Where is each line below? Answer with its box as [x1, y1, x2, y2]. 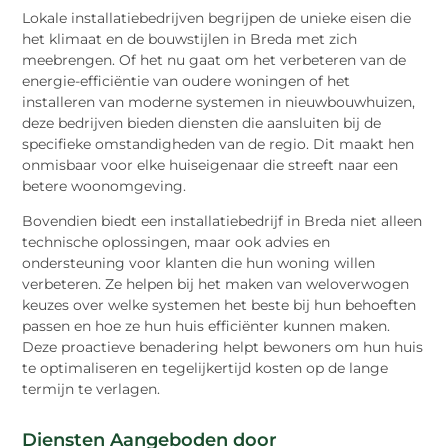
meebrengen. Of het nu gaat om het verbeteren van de [22, 50, 407, 69]
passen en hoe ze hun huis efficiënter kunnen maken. [22, 316, 391, 335]
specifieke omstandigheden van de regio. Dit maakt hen [22, 134, 415, 153]
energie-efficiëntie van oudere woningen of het [22, 71, 351, 90]
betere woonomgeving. [22, 176, 187, 195]
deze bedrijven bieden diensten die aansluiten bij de [22, 113, 382, 132]
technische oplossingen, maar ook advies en [22, 232, 331, 251]
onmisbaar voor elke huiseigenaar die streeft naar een [22, 155, 399, 174]
